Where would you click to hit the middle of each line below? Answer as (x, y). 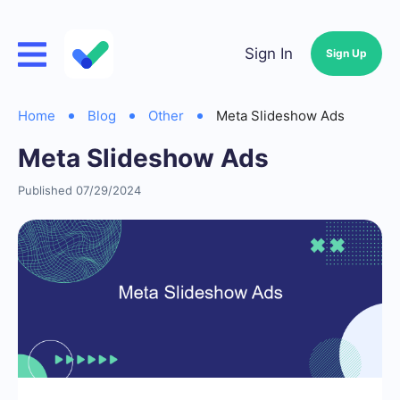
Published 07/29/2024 (79, 190)
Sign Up (346, 53)
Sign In (269, 54)
